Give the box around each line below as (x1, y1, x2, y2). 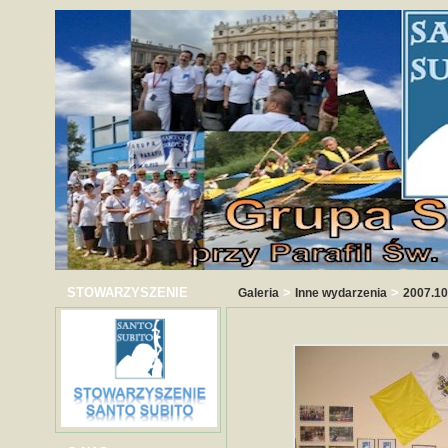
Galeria (238, 286, 279, 300)
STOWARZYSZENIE (67, 285, 188, 300)
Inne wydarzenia (295, 286, 387, 300)
